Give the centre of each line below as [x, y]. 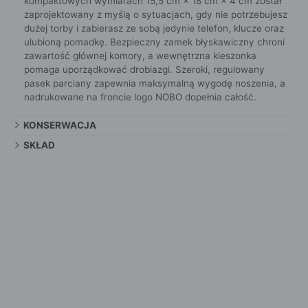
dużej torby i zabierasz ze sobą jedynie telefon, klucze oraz [154, 29]
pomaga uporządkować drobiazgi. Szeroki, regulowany [144, 70]
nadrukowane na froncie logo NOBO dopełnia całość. [140, 97]
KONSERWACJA [59, 125]
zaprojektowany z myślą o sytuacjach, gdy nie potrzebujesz [155, 15]
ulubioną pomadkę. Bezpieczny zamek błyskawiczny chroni [154, 42]
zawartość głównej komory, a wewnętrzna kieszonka [140, 56]
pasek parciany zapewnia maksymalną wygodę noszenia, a [154, 84]
